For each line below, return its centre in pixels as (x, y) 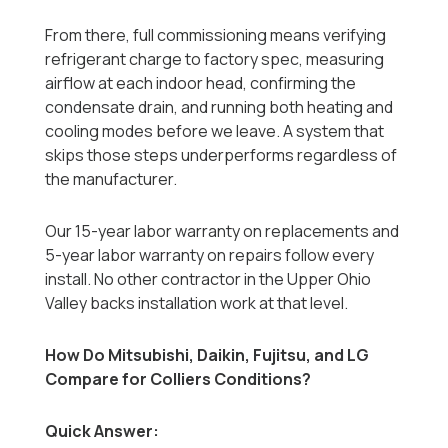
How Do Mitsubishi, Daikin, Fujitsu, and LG (207, 355)
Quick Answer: (102, 431)
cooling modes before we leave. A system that (215, 131)
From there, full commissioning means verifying (216, 35)
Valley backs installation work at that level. (197, 303)
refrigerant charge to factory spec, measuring (215, 59)
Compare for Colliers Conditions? (178, 379)
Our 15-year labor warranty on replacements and (222, 231)
